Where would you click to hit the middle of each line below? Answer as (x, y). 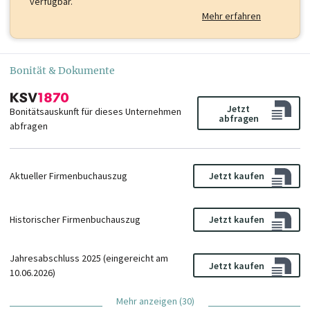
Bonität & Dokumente (62, 71)
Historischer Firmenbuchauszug (75, 219)
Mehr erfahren (231, 16)
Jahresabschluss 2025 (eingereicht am (89, 258)
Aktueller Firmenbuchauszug (69, 175)
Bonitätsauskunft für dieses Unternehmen (95, 111)
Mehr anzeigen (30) (155, 301)
